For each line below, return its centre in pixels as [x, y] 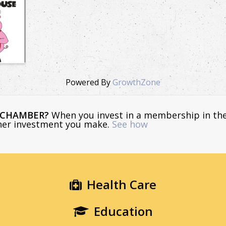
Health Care [122, 184]
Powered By [89, 82]
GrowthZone [136, 82]
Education [123, 211]
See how [130, 124]
